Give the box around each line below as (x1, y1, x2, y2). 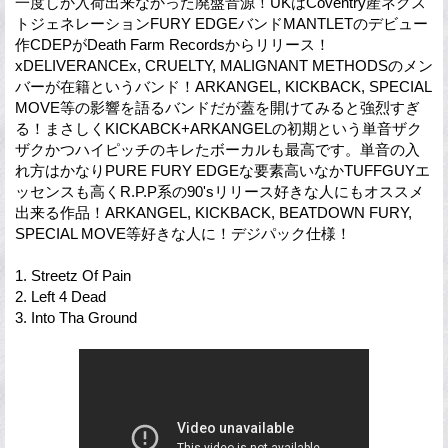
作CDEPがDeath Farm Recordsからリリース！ (15, 35, 330, 53)
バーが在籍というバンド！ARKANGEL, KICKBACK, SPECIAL (15, 77, 431, 95)
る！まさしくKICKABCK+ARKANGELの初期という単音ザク (15, 119, 422, 137)
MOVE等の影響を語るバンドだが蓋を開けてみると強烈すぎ (15, 98, 420, 116)
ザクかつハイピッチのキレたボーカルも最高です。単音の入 (15, 140, 420, 158)
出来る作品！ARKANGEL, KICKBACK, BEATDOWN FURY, (15, 203, 412, 221)
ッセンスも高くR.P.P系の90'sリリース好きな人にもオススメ (15, 182, 424, 200)
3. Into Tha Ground (15, 308, 137, 326)
